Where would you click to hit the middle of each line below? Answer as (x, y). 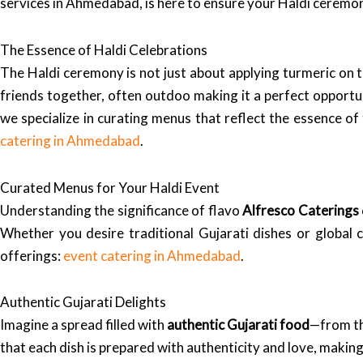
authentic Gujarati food (239, 325)
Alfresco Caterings (301, 210)
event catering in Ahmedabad (152, 255)
